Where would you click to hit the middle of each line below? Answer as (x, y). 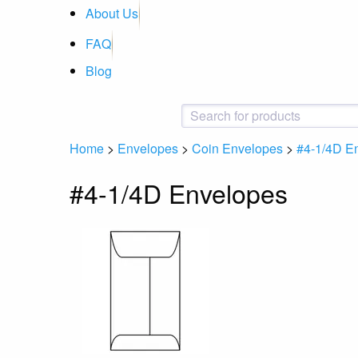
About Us (112, 14)
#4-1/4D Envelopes (179, 193)
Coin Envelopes (237, 148)
